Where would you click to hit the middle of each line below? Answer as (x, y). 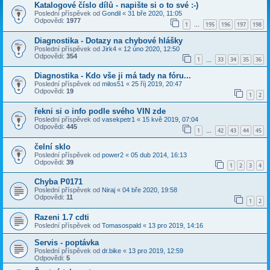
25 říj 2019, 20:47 (157, 84)
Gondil (111, 13)
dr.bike (111, 250)
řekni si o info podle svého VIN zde (100, 111)
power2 (113, 155)
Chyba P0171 (58, 182)
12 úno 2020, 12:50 (152, 49)
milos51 (113, 84)
